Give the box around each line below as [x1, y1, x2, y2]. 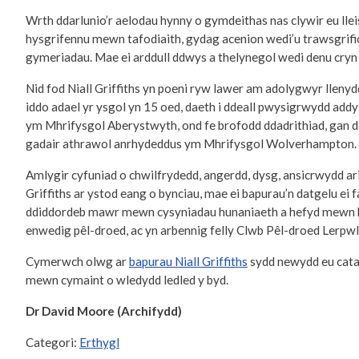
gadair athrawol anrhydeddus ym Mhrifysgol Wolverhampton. [26, 136, 357, 151]
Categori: [26, 335, 77, 350]
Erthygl [79, 335, 119, 350]
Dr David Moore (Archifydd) [26, 304, 182, 319]
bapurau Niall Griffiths [129, 254, 248, 269]
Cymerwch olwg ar [26, 254, 129, 269]
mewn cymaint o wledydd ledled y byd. [26, 272, 228, 288]
